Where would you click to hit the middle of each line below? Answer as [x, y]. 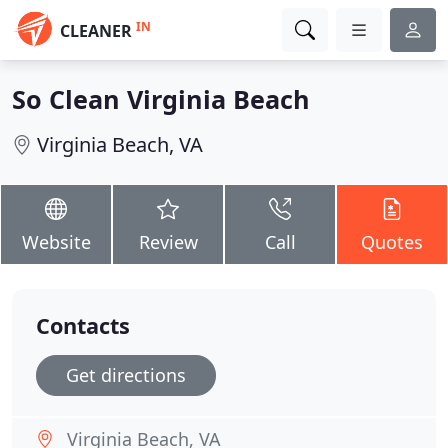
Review [168, 242]
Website [56, 242]
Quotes [392, 242]
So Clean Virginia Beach [161, 99]
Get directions [126, 375]
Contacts [83, 325]
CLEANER [96, 31]
